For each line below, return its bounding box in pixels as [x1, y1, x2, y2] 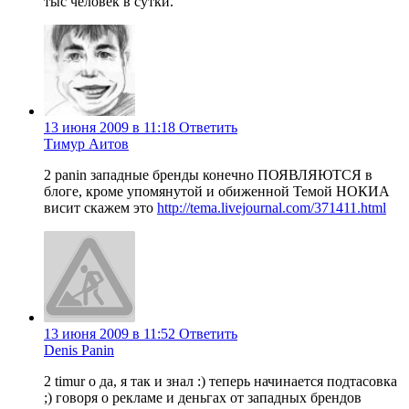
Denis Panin [44, 342, 114, 359]
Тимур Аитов [44, 136, 129, 152]
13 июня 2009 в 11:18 [44, 120, 175, 136]
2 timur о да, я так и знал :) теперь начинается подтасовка [44, 373, 397, 390]
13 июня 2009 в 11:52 [44, 326, 175, 342]
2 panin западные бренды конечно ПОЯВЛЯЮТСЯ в [44, 167, 372, 184]
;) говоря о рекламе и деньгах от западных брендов [44, 390, 362, 406]
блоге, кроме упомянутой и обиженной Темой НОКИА [44, 184, 390, 200]
